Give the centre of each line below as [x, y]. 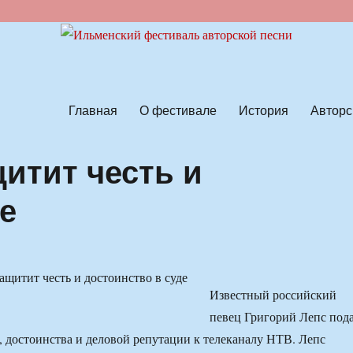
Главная [93, 110]
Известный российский [273, 295]
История [263, 110]
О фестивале [178, 110]
